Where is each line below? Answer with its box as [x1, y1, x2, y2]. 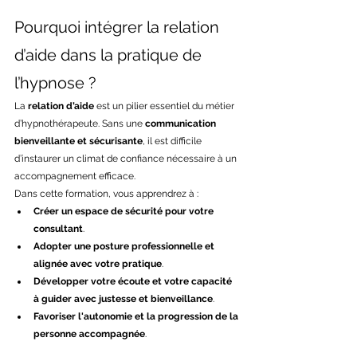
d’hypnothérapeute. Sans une [14, 118, 145, 129]
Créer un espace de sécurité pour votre [33, 206, 216, 217]
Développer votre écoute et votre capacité [33, 276, 234, 287]
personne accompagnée [33, 328, 145, 339]
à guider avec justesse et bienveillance [33, 293, 213, 304]
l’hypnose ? [14, 73, 96, 92]
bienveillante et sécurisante [14, 135, 143, 147]
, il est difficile [143, 135, 204, 147]
